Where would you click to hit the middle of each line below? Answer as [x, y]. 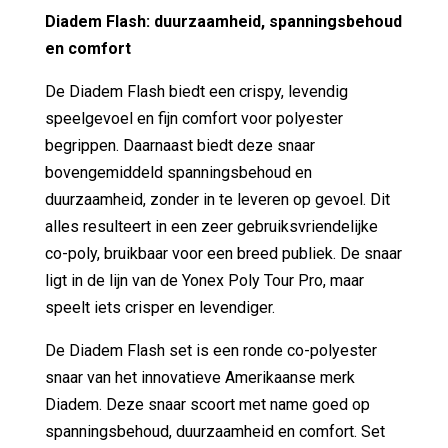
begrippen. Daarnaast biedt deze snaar [179, 145]
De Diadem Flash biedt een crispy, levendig [196, 91]
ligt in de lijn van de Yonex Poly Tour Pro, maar [204, 280]
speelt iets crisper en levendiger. [159, 307]
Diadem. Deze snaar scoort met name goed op [207, 404]
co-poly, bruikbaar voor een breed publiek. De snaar [223, 253]
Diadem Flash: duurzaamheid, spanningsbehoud [223, 21]
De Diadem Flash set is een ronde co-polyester [210, 350]
